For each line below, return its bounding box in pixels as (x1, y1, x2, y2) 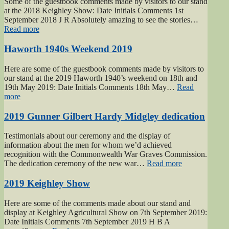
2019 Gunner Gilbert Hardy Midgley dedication (4, 110, 205, 122)
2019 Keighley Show (4, 177, 90, 189)
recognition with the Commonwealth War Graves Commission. (4, 150, 207, 159)
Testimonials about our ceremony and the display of (4, 131, 170, 141)
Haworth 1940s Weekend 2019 (4, 43, 132, 55)
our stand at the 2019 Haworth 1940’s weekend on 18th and (4, 73, 197, 82)
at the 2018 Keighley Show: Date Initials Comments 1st (4, 6, 184, 15)
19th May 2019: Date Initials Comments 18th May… (4, 82, 177, 91)
